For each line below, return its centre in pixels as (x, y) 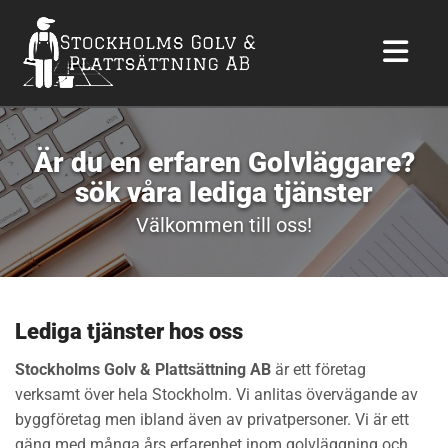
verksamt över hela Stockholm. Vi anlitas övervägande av (216, 394)
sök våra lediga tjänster (224, 192)
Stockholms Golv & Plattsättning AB (143, 369)
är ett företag (318, 369)
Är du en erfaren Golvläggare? (224, 162)
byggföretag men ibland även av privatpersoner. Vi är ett (212, 419)
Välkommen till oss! (224, 225)
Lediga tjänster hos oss (129, 331)
